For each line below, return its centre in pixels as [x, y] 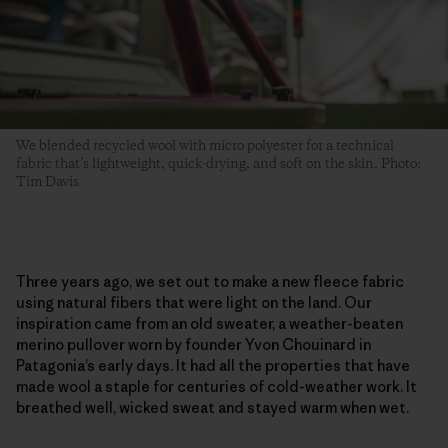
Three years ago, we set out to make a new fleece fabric [210, 281]
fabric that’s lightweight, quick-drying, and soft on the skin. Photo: [218, 163]
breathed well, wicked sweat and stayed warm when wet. [212, 407]
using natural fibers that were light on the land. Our [194, 302]
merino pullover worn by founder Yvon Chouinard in [193, 344]
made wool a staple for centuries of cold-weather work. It [216, 386]
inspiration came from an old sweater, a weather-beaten [209, 323]
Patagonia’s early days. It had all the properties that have [213, 365]
